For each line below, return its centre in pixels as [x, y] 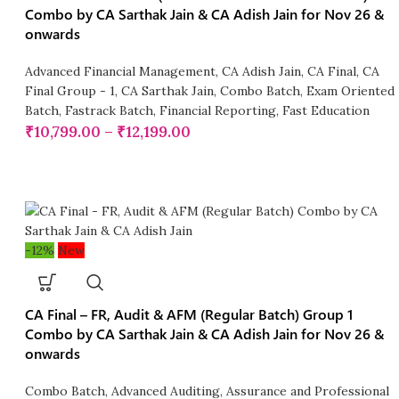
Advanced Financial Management [121, 72]
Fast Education [326, 111]
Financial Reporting [218, 111]
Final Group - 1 [70, 91]
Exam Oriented [351, 91]
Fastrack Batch [110, 111]
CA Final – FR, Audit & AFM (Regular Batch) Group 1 [189, 314]
